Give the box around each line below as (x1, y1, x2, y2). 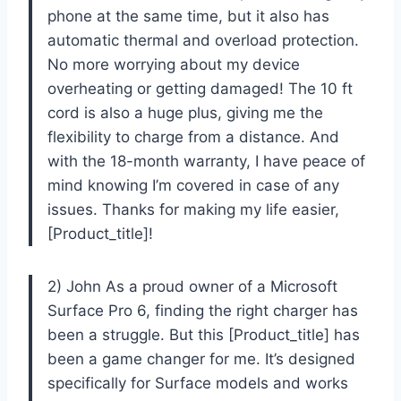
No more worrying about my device (47, 55, 300, 73)
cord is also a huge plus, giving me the (47, 103, 323, 122)
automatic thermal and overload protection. (47, 30, 359, 49)
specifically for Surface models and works (47, 373, 348, 392)
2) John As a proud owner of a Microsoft (47, 277, 337, 295)
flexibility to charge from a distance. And (47, 127, 339, 146)
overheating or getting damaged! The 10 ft (47, 79, 353, 98)
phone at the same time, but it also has (47, 6, 329, 25)
